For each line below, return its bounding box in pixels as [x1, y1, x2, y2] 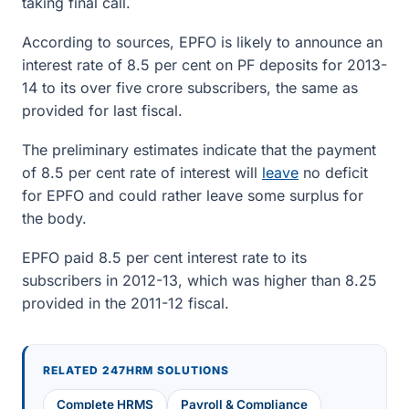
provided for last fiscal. [22, 101, 183, 120]
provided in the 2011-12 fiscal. [22, 294, 229, 312]
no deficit [299, 163, 368, 182]
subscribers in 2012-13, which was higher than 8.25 [22, 271, 377, 289]
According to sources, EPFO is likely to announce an [22, 33, 383, 51]
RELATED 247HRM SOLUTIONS [43, 363, 230, 377]
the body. [22, 209, 87, 227]
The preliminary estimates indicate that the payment [22, 141, 376, 159]
